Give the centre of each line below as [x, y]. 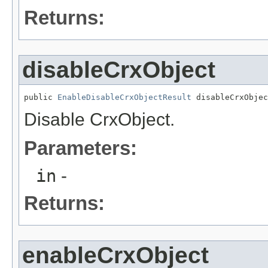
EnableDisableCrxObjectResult [124, 98]
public [41, 98]
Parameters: [80, 148]
